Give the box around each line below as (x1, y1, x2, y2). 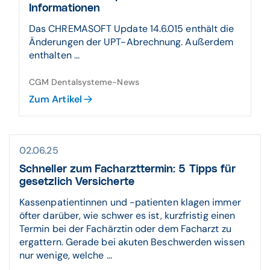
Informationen (29, 3, 101, 14)
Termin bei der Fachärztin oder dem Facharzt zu (19, 222, 231, 235)
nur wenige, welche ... (19, 249, 112, 262)
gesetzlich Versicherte (19, 177, 134, 187)
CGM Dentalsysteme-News (29, 77, 139, 87)
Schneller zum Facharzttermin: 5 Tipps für (19, 164, 236, 175)
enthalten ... (29, 49, 80, 61)
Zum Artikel (29, 93, 82, 105)
